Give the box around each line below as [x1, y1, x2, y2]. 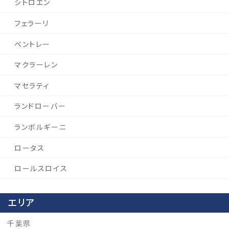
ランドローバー [14, 102, 66, 111]
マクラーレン [14, 60, 58, 70]
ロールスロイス [14, 164, 68, 174]
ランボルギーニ [14, 123, 67, 132]
